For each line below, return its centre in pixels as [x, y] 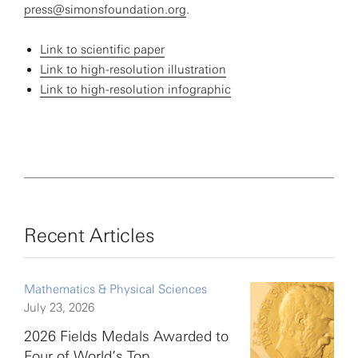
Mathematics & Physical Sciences [115, 289]
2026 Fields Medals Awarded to [126, 336]
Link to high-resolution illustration [133, 70]
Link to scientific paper [102, 50]
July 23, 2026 [59, 308]
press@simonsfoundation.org [105, 10]
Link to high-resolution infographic [135, 89]
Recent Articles [89, 235]
